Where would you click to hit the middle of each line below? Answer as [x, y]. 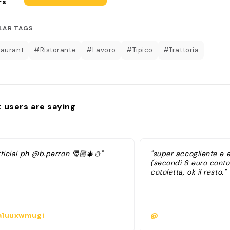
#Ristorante [55, 50]
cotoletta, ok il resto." [188, 172]
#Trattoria [181, 50]
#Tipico [139, 50]
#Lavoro [101, 50]
